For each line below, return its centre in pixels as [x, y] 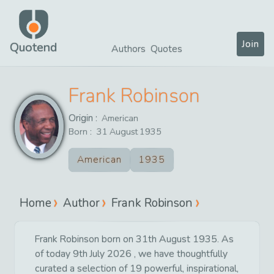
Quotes [166, 49]
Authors [128, 49]
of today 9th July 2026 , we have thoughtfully [131, 254]
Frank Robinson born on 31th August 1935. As [134, 239]
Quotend [33, 47]
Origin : [84, 118]
